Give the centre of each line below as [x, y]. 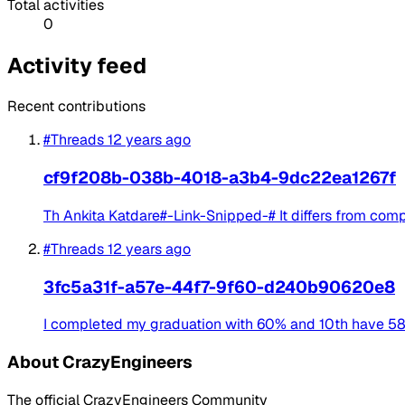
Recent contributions [76, 107]
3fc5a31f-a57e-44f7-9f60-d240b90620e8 [219, 287]
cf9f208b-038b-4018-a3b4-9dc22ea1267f [220, 178]
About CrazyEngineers [100, 363]
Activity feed [77, 65]
